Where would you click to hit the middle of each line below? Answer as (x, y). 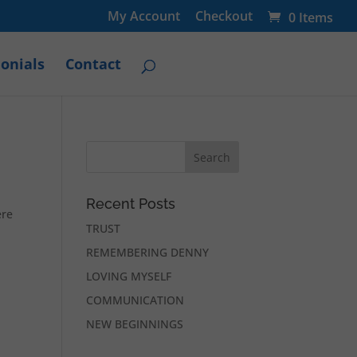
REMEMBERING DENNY (148, 252)
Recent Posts (131, 204)
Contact (93, 64)
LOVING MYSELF (129, 276)
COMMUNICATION (135, 300)
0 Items (311, 18)
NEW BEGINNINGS (135, 324)
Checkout (224, 16)
